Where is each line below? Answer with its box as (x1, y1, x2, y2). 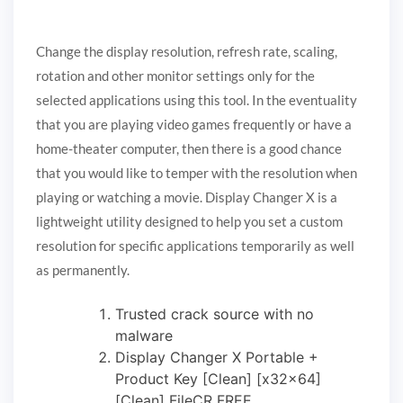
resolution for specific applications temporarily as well (36, 237, 354, 255)
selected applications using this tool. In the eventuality (36, 92, 357, 109)
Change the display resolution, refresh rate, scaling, (36, 43, 337, 60)
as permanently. (36, 262, 130, 279)
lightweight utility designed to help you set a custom (36, 213, 343, 230)
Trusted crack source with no (115, 304, 314, 323)
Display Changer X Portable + (115, 347, 318, 366)
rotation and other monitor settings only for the (36, 67, 315, 85)
